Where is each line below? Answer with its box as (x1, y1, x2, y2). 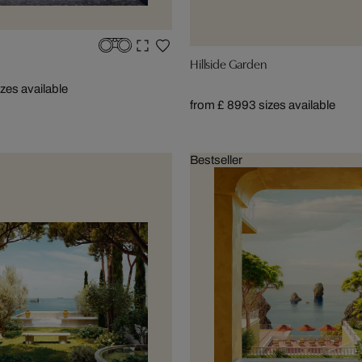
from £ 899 (190, 98, 249, 112)
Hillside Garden (190, 53, 267, 72)
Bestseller (190, 153, 242, 166)
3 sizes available (249, 98, 335, 112)
